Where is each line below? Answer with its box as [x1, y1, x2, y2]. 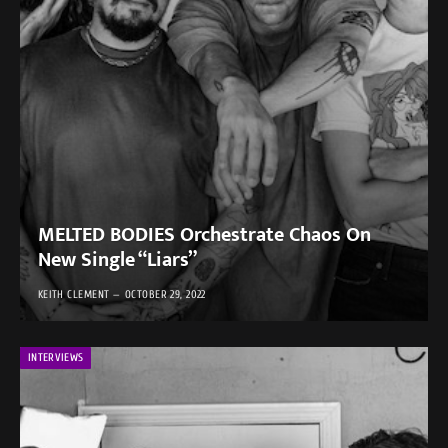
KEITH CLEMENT [37, 288, 110, 302]
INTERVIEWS [28, 350, 84, 364]
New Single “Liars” [37, 243, 197, 278]
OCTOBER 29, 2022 [124, 288, 206, 302]
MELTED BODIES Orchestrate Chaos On [37, 218, 371, 253]
